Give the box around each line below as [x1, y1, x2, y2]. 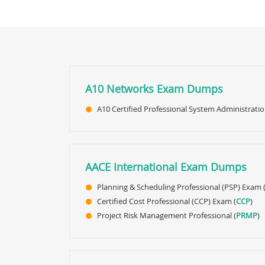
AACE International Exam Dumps [85, 160, 247, 174]
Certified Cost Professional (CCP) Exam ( [97, 196, 236, 206]
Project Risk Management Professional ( [97, 210, 236, 221]
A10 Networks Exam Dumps [85, 82, 223, 96]
